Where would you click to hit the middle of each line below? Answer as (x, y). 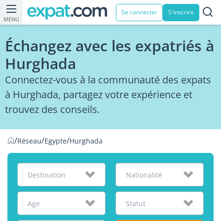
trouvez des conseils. (52, 109)
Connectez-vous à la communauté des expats (108, 80)
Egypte (55, 141)
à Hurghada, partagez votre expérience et (99, 94)
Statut (135, 203)
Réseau (29, 141)
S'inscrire (181, 12)
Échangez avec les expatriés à (110, 46)
